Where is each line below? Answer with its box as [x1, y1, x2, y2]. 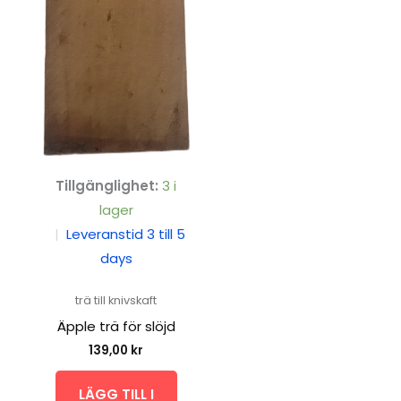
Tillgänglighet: [55, 175, 159, 195]
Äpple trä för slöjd [56, 316, 175, 336]
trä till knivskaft [75, 293, 158, 309]
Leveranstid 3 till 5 [65, 224, 185, 243]
